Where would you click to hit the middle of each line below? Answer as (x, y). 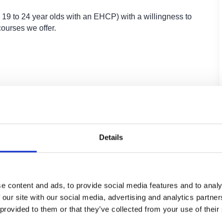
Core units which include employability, (106, 95)
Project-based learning (77, 132)
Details (111, 137)
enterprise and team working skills (97, 106)
